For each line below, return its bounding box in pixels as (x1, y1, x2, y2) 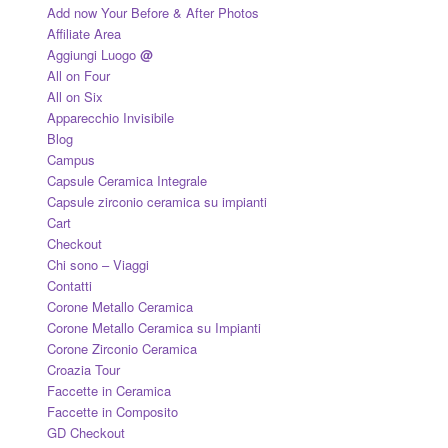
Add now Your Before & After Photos (46, 2, 259, 22)
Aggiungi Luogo (46, 44, 140, 64)
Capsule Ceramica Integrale (46, 170, 207, 190)
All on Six (46, 86, 103, 106)
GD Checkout (46, 422, 125, 442)
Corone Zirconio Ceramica (46, 338, 197, 358)
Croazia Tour (46, 359, 120, 379)
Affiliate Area (46, 23, 121, 43)
